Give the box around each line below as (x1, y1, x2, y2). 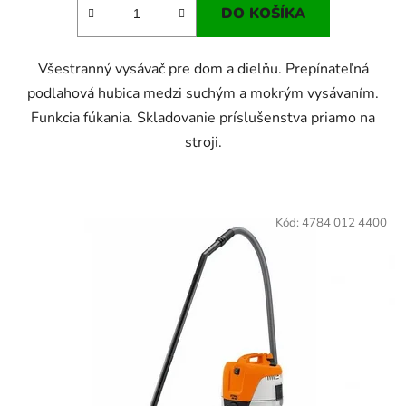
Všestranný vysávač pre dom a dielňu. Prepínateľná (37, 58, 369, 79)
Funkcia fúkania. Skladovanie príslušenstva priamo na (31, 107, 375, 128)
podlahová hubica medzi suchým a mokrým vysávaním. (27, 82, 379, 103)
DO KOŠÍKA (220, 3, 305, 24)
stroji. (184, 131, 222, 152)
